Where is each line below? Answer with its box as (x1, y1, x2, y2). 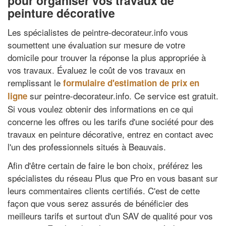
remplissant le (8, 76, 63, 89)
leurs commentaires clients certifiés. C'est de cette (8, 184, 200, 197)
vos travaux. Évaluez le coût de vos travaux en (8, 63, 185, 76)
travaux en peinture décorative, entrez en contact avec (8, 127, 213, 140)
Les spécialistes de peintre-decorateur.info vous (8, 25, 188, 38)
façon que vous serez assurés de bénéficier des (8, 197, 189, 209)
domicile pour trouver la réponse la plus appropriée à (8, 50, 206, 64)
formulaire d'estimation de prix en (63, 76, 199, 89)
